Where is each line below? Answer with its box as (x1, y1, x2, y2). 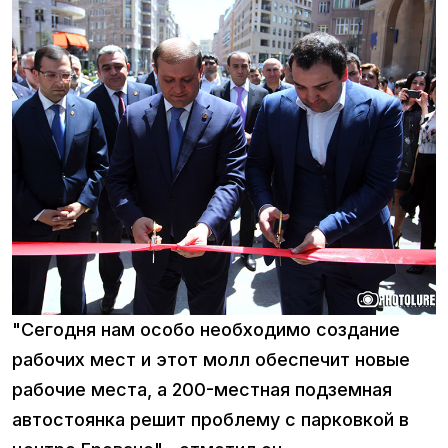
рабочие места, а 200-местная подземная (12, 378, 392, 400)
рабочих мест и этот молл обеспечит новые (12, 348, 410, 370)
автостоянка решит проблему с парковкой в (12, 408, 409, 430)
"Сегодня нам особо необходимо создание (12, 318, 400, 340)
